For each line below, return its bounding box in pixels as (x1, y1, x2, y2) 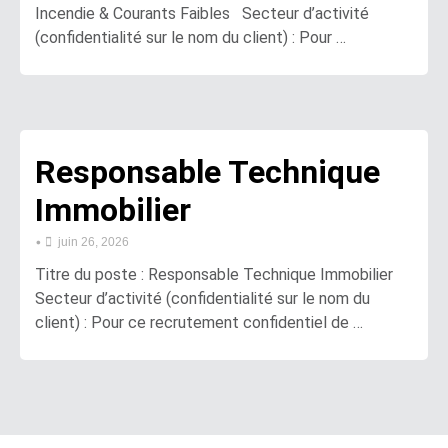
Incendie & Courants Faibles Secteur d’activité (35, 3, 369, 23)
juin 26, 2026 (58, 234, 129, 249)
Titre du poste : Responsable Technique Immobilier (35, 264, 401, 284)
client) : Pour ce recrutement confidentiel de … (35, 312, 363, 332)
